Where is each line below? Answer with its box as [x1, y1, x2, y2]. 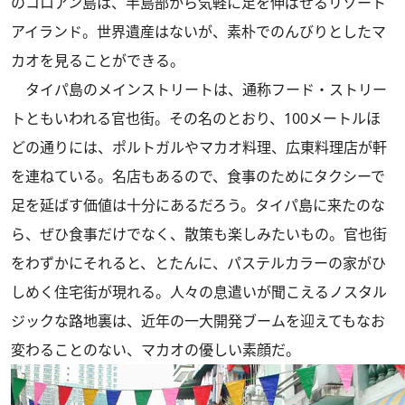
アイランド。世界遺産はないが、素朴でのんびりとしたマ [11, 22, 386, 42]
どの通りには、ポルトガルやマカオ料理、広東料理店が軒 [11, 137, 387, 157]
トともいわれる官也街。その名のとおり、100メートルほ [11, 108, 381, 128]
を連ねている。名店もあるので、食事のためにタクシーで [11, 166, 385, 186]
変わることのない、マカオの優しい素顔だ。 [11, 340, 300, 360]
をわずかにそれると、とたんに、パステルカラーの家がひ [11, 253, 386, 273]
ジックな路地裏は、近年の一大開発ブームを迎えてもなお [11, 311, 385, 331]
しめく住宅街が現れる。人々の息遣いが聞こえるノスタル [11, 282, 387, 302]
